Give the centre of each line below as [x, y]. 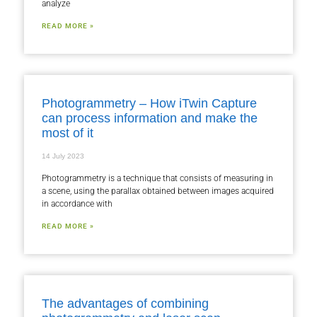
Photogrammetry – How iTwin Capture [149, 103]
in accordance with [77, 203]
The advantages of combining [125, 303]
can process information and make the [150, 118]
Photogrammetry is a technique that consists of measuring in [157, 178]
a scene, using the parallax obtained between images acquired [158, 191]
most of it [68, 133]
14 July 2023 [63, 156]
